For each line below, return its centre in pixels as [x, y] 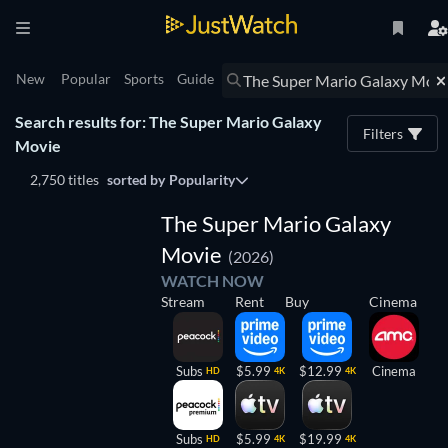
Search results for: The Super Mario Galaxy [168, 121]
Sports [144, 78]
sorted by [136, 179]
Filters [383, 133]
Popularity [202, 179]
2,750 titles [64, 179]
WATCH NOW [212, 280]
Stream [183, 301]
